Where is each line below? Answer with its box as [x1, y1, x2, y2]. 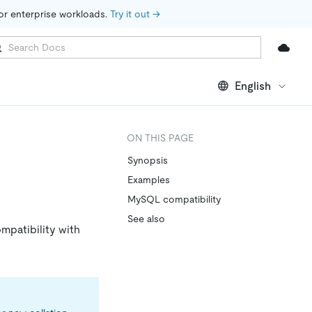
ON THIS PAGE [127, 132, 194, 143]
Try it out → [110, 8, 160, 19]
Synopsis [127, 155, 168, 166]
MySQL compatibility [127, 194, 221, 205]
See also [127, 213, 165, 224]
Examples [127, 174, 170, 185]
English [235, 79, 271, 93]
